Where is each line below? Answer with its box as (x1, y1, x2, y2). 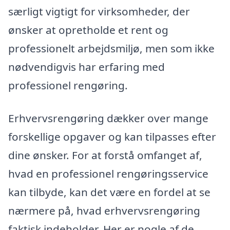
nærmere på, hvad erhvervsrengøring (8, 203, 200, 218)
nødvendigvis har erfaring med (8, 60, 165, 74)
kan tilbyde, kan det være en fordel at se (8, 184, 210, 199)
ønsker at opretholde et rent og (8, 23, 168, 37)
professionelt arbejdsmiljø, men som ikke (8, 41, 215, 56)
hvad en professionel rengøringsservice (8, 166, 208, 181)
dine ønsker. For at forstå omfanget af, (8, 147, 202, 162)
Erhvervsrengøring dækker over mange (8, 110, 208, 125)
